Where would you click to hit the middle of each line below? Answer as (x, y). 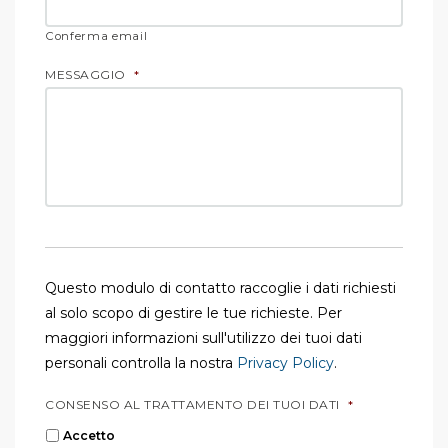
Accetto (89, 436)
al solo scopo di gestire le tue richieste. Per (193, 313)
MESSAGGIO (85, 75)
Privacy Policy (285, 363)
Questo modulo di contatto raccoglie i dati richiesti (220, 288)
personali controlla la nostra (141, 363)
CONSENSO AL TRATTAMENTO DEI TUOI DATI (192, 405)
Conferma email (97, 36)
